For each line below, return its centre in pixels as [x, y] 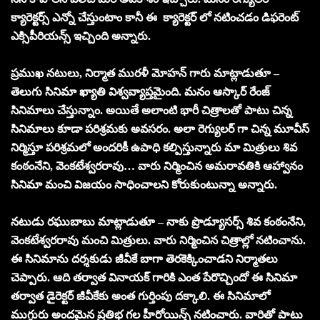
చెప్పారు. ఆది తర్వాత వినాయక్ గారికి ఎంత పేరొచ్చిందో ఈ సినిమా [154, 277]
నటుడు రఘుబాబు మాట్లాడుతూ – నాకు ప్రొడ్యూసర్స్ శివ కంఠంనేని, [158, 221]
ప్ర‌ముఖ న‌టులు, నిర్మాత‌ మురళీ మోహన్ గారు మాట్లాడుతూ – [145, 73]
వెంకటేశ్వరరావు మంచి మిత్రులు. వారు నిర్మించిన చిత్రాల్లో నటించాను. [158, 240]
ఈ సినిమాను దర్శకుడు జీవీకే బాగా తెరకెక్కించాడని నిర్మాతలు [144, 259]
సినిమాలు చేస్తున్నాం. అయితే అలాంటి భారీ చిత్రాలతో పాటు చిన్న [151, 110]
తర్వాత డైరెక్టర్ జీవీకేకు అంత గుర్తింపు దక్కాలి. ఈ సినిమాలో [140, 296]
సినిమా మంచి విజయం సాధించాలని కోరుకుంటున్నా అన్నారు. [144, 184]
